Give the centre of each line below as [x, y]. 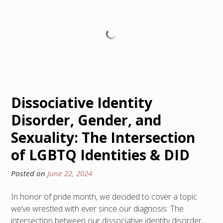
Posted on [29, 173]
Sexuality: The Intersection [103, 137]
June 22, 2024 [70, 173]
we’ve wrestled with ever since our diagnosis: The [97, 208]
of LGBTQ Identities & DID [100, 155]
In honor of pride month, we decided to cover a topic [104, 196]
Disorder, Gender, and [86, 120]
